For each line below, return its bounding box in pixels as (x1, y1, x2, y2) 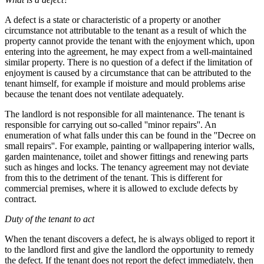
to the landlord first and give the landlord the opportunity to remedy (5, 245, 254, 255)
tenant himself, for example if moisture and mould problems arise (5, 78, 245, 88)
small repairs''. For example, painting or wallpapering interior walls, (5, 141, 255, 151)
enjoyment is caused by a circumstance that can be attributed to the (5, 68, 251, 78)
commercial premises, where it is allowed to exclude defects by (5, 183, 238, 193)
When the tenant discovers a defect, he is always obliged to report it (5, 234, 255, 244)
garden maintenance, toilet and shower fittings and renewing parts (5, 151, 248, 161)
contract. (5, 194, 37, 204)
